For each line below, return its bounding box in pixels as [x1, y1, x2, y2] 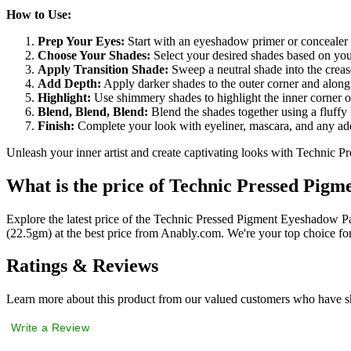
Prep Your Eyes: [38, 34, 125, 48]
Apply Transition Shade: [38, 62, 168, 76]
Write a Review [11, 321, 89, 335]
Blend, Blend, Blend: [38, 104, 148, 118]
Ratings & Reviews [6, 255, 158, 277]
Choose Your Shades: [38, 48, 150, 62]
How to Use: [6, 7, 71, 21]
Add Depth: [38, 76, 101, 90]
